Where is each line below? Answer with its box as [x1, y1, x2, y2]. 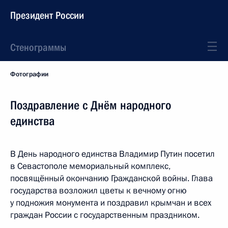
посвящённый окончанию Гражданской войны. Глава [10, 173, 213, 184]
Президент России [10, 9, 84, 21]
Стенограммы [10, 41, 66, 53]
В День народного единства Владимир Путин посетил [10, 148, 215, 160]
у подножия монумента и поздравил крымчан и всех [10, 197, 211, 209]
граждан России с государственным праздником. [10, 209, 199, 221]
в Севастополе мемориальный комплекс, [10, 160, 170, 172]
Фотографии [10, 70, 48, 79]
